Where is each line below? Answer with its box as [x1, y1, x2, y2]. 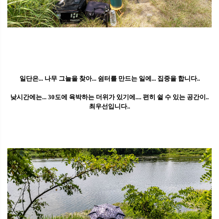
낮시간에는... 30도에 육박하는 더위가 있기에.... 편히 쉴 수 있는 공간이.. [10, 93, 209, 101]
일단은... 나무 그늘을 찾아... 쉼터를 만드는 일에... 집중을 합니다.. [19, 74, 200, 82]
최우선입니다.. [89, 102, 130, 110]
